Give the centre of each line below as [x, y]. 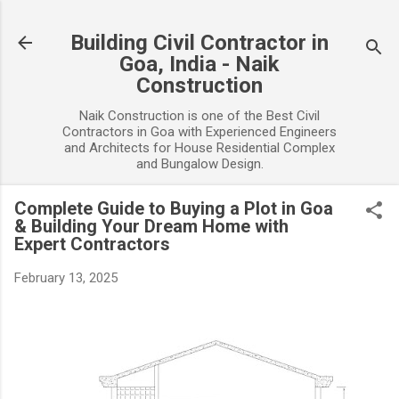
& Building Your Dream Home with [151, 226]
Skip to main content [199, 22]
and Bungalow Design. [199, 164]
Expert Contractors [92, 244]
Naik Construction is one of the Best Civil [199, 116]
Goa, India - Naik [199, 64]
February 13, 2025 [66, 278]
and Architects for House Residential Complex [199, 148]
